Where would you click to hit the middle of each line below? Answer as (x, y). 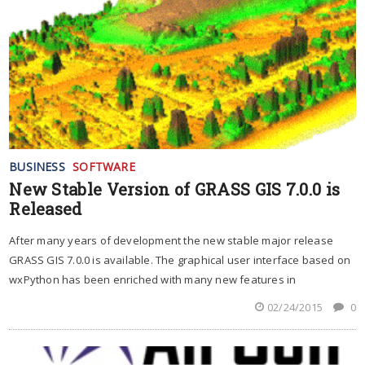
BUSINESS (37, 166)
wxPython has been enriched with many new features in (153, 279)
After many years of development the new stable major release (171, 240)
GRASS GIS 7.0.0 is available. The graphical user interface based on (180, 259)
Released (46, 208)
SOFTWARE (104, 166)
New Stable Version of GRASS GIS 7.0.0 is (175, 189)
